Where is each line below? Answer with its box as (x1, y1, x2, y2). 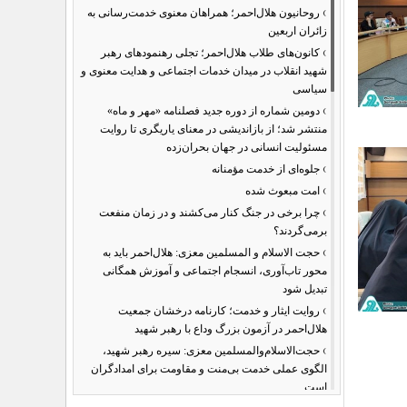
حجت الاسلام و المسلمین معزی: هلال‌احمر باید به (103, 246, 320, 259)
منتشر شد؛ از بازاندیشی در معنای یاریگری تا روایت (100, 123, 327, 135)
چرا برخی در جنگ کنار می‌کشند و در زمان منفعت (99, 206, 320, 219)
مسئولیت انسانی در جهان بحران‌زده (166, 141, 327, 154)
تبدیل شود (283, 283, 327, 295)
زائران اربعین (268, 25, 327, 37)
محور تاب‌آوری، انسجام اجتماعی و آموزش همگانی (103, 264, 327, 277)
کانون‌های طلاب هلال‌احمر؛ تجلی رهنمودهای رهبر (101, 46, 320, 59)
